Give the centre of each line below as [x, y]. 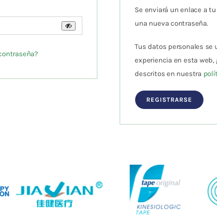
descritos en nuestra [169, 74]
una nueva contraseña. [171, 23]
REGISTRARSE [170, 100]
